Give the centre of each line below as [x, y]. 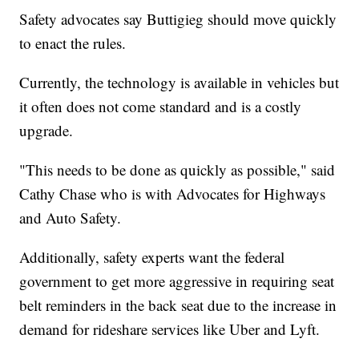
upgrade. [46, 130]
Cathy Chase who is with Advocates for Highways [173, 193]
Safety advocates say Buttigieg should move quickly [178, 18]
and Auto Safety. [71, 217]
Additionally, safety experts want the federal [152, 256]
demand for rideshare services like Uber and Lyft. [170, 329]
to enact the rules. [73, 42]
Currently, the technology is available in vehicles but [179, 82]
